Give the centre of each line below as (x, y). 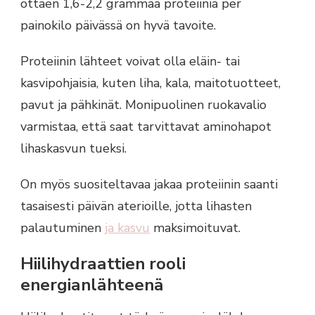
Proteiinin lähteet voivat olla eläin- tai (130, 62)
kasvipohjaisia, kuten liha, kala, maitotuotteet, (150, 83)
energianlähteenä (92, 285)
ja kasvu (127, 228)
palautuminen (63, 228)
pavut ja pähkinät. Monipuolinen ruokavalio (143, 105)
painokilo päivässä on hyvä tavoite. (118, 26)
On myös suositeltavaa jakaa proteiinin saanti (149, 185)
